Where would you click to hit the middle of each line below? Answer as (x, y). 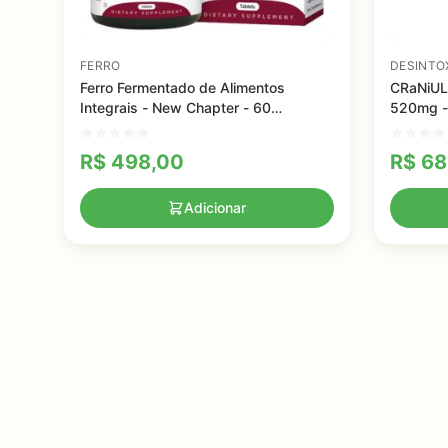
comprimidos (122, 127)
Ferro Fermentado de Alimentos (182, 87)
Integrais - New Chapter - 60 (175, 107)
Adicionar (215, 207)
